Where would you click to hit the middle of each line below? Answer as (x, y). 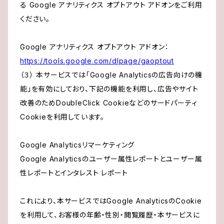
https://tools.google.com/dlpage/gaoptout (97, 61)
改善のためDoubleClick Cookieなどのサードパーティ (109, 103)
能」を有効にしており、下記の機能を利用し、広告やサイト (109, 89)
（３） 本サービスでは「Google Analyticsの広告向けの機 (111, 75)
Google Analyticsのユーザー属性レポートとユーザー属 (111, 159)
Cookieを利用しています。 (62, 117)
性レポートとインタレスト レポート (74, 173)
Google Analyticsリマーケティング (77, 145)
